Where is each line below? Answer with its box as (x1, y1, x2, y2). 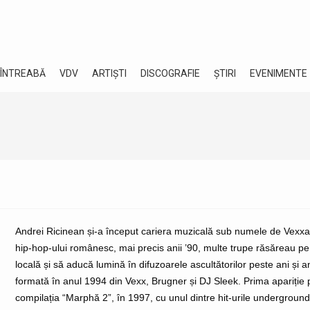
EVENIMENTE (250, 68, 307, 79)
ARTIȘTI (92, 68, 127, 79)
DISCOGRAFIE (140, 68, 200, 79)
